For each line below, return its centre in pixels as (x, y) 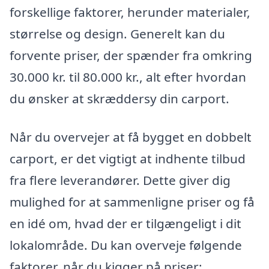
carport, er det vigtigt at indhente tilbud (128, 158)
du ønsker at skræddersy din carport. (119, 98)
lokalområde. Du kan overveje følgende (126, 245)
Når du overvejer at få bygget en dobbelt (131, 137)
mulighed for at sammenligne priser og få (132, 201)
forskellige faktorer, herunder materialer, (130, 12)
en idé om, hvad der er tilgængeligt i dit (125, 223)
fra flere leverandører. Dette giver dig (120, 180)
